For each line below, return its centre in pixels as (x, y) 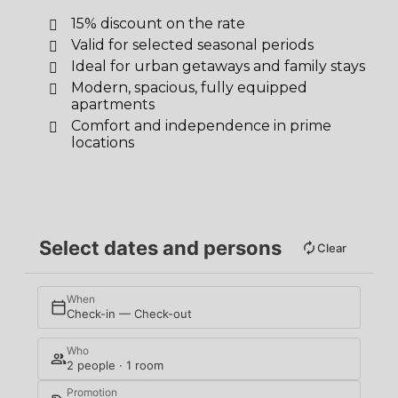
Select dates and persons (160, 247)
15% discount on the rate (158, 23)
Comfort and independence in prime (201, 125)
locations (103, 142)
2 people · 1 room (115, 366)
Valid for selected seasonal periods (192, 44)
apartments (113, 104)
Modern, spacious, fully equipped (189, 87)
